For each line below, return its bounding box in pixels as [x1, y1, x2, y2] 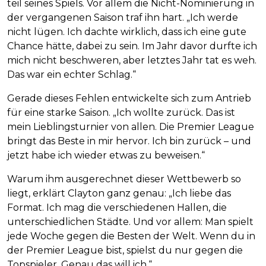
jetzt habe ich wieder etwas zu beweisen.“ [7, 149, 205, 161]
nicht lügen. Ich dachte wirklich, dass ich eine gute [7, 26, 246, 37]
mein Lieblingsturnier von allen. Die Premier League [7, 121, 254, 132]
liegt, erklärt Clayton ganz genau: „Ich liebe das [7, 187, 231, 199]
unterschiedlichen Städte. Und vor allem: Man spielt [7, 216, 254, 227]
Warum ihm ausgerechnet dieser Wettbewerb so [7, 173, 241, 185]
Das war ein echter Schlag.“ [7, 68, 136, 80]
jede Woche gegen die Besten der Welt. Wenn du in [7, 230, 255, 242]
